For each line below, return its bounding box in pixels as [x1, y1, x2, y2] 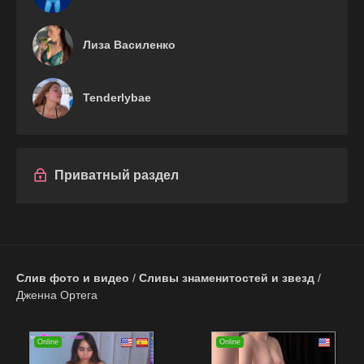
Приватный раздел [54, 167, 179, 182]
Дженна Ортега [16, 288, 97, 301]
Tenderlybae [80, 90, 151, 104]
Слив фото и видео [16, 271, 129, 284]
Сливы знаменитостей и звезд [139, 271, 314, 284]
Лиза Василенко [80, 37, 175, 51]
